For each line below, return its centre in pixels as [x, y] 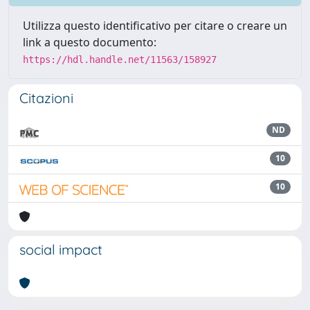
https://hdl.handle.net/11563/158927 [120, 60]
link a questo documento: [90, 42]
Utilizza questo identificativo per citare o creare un [155, 26]
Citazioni [46, 98]
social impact [61, 249]
